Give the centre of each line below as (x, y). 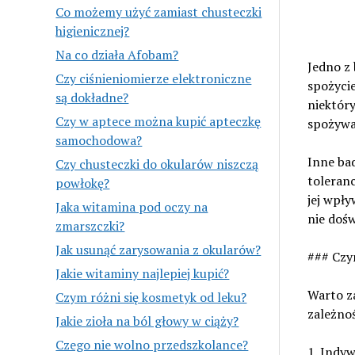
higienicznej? (93, 31)
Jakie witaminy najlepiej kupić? (143, 273)
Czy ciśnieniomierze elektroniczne (154, 78)
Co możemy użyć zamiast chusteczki (159, 11)
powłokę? (83, 183)
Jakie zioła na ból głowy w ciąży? (147, 321)
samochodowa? (99, 140)
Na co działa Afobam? (117, 54)
